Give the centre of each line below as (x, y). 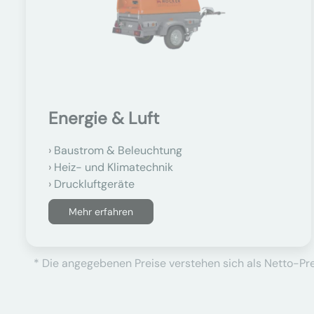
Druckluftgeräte (94, 184)
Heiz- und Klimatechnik (114, 167)
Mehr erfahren (101, 212)
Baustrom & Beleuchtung (118, 150)
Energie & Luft (104, 118)
